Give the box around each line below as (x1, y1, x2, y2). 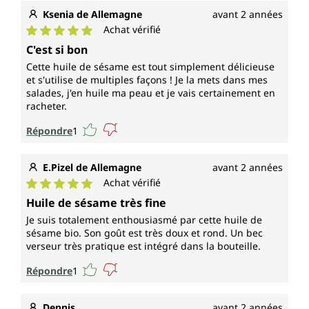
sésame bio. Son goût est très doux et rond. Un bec (26, 226, 263, 240)
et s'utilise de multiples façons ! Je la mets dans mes (26, 73, 268, 87)
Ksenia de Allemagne (43, 8, 142, 21)
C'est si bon (26, 42, 88, 58)
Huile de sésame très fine (26, 195, 166, 211)
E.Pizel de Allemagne (43, 161, 141, 175)
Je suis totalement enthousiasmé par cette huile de (26, 213, 262, 227)
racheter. (26, 99, 67, 113)
